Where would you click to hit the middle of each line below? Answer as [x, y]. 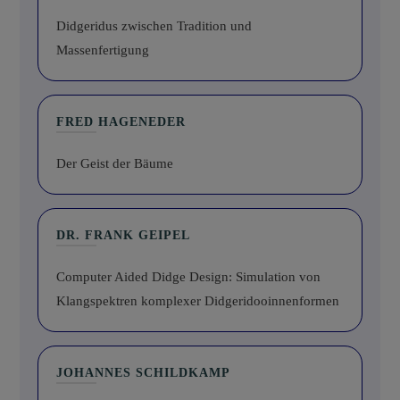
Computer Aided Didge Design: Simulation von [188, 277]
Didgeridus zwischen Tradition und [154, 26]
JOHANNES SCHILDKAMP [143, 373]
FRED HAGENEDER [121, 122]
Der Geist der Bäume [115, 164]
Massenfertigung [103, 50]
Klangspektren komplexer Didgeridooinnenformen [198, 301]
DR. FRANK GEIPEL [123, 236]
